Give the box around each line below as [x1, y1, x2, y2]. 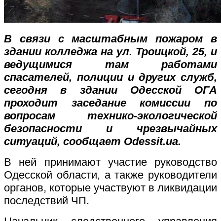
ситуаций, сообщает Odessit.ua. [4, 135, 181, 147]
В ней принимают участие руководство [4, 155, 217, 168]
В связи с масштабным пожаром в [4, 32, 217, 45]
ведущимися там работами [4, 58, 217, 71]
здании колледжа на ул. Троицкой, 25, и [4, 45, 217, 58]
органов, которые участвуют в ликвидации [4, 181, 217, 194]
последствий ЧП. [4, 194, 89, 207]
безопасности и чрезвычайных [4, 122, 217, 135]
